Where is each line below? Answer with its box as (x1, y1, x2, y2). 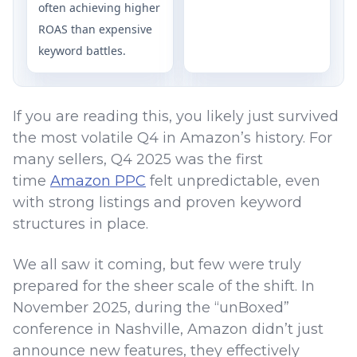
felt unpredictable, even (146, 171, 320, 190)
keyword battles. (38, 42, 126, 58)
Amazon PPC (50, 171, 146, 190)
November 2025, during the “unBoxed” (13, 298, 289, 316)
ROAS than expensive (38, 21, 152, 37)
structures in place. (13, 214, 152, 233)
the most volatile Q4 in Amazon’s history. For (13, 128, 332, 147)
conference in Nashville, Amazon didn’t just (13, 320, 324, 338)
